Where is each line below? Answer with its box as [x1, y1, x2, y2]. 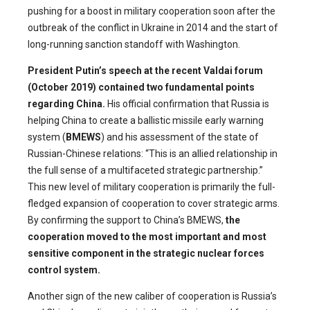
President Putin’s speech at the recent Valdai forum [28, 64, 263, 76]
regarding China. [28, 98, 107, 109]
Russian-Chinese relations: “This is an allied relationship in [28, 147, 277, 159]
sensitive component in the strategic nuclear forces [28, 247, 264, 259]
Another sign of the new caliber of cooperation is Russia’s [28, 290, 277, 302]
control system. [28, 264, 100, 275]
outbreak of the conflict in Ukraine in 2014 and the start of [28, 21, 278, 33]
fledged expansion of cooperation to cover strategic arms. [28, 197, 280, 209]
